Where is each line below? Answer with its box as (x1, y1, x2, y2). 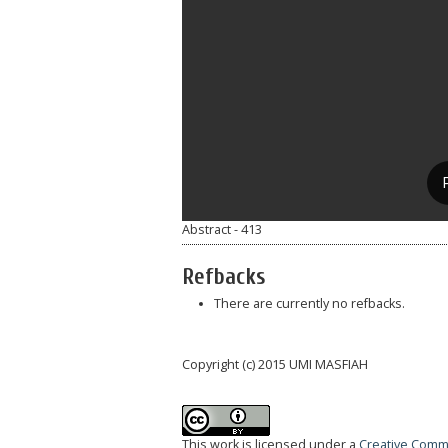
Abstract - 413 (182, 220, 262, 238)
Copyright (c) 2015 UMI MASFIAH (182, 355, 368, 373)
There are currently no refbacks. (213, 295, 405, 313)
